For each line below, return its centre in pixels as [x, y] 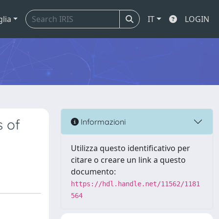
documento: [93, 172]
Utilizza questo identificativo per [131, 148]
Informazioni [102, 121]
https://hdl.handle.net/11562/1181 [135, 184]
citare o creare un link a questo [128, 160]
